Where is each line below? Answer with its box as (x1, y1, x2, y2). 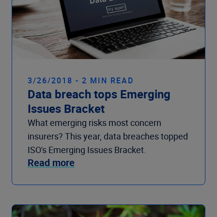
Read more (28, 155, 75, 169)
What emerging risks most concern (28, 116, 161, 128)
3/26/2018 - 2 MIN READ (28, 75, 134, 86)
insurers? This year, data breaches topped (28, 130, 188, 142)
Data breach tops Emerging (28, 86, 170, 102)
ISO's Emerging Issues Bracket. (28, 143, 146, 155)
